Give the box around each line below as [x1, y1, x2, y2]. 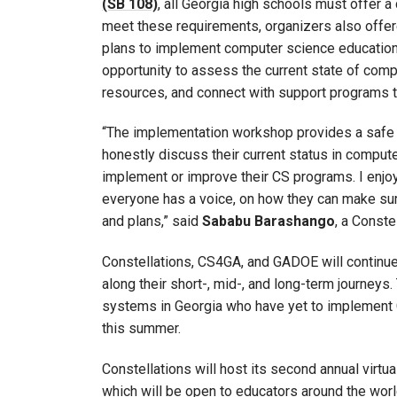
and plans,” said [102, 213, 202, 230]
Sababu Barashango [202, 213, 335, 230]
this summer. [102, 320, 181, 338]
